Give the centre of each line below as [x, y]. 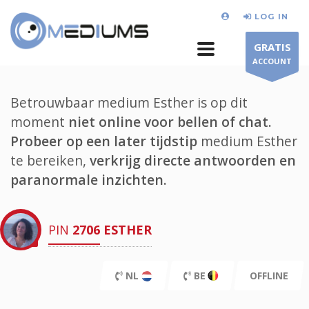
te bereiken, [50, 160]
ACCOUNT [272, 61]
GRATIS [272, 47]
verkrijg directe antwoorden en [193, 160]
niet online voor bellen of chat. [170, 122]
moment [39, 122]
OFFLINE [269, 276]
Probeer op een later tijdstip [104, 141]
